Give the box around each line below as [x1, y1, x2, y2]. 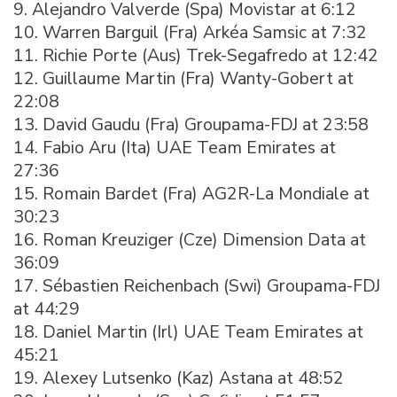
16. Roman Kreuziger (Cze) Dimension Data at [13, 227, 366, 252]
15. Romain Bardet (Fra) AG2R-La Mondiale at [13, 181, 370, 206]
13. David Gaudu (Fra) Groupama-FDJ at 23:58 [13, 112, 369, 136]
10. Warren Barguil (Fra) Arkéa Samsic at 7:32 [13, 19, 367, 44]
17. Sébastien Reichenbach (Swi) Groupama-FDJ [13, 273, 380, 298]
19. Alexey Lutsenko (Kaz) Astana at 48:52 [13, 365, 344, 390]
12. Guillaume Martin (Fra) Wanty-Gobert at [13, 66, 354, 90]
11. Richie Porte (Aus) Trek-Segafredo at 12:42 [13, 43, 378, 67]
